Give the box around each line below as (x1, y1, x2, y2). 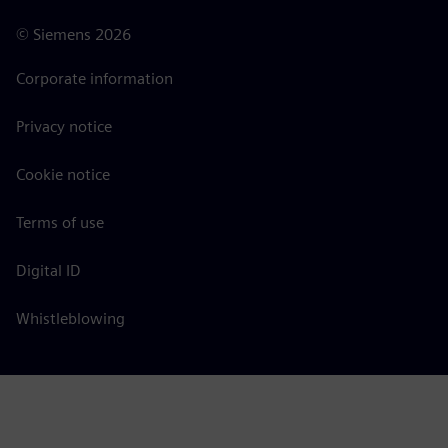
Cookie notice (16, 164, 110, 184)
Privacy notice (16, 116, 112, 136)
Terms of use (16, 212, 104, 232)
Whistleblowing (16, 308, 125, 328)
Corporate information (16, 68, 173, 88)
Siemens (33, 24, 91, 44)
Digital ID (16, 260, 81, 280)
